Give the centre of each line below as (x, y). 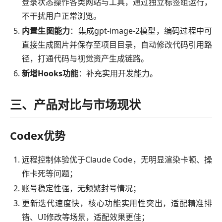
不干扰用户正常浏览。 (61, 16)
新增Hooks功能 (50, 74)
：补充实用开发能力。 (118, 74)
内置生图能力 (46, 31)
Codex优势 (38, 136)
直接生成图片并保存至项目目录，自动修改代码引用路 (117, 45)
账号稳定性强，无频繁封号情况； (81, 189)
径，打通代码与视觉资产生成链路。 (85, 59)
